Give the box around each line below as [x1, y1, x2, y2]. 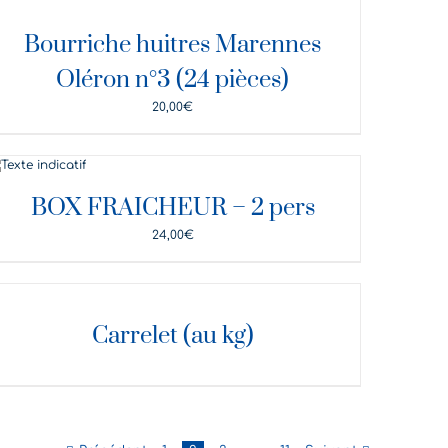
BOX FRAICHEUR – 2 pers [30, 192, 315, 223]
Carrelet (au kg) [91, 320, 254, 351]
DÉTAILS [3, 160, 68, 175]
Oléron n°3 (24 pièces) [56, 64, 290, 95]
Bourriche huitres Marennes [24, 29, 322, 60]
